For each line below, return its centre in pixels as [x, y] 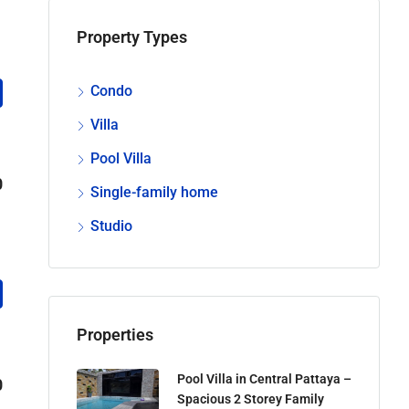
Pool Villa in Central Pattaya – [264, 378]
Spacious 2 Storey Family [251, 399]
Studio [111, 225]
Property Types [132, 37]
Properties [115, 334]
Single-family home [154, 192]
